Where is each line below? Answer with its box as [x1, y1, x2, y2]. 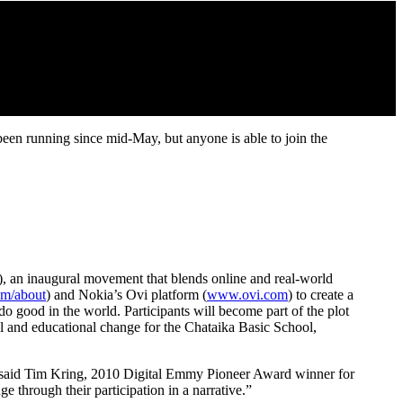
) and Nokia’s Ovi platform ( [46, 286, 207, 302]
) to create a [288, 286, 354, 302]
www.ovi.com [207, 286, 288, 302]
